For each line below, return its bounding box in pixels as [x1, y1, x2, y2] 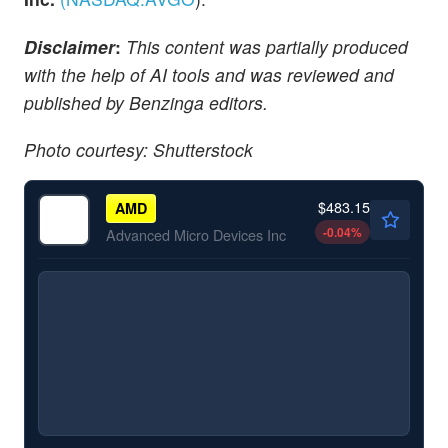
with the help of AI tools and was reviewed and [24, 61, 394, 87]
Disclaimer [24, 33, 115, 59]
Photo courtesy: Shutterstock [24, 136, 253, 162]
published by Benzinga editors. [24, 89, 268, 115]
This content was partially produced [121, 33, 408, 59]
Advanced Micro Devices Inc [105, 223, 286, 245]
